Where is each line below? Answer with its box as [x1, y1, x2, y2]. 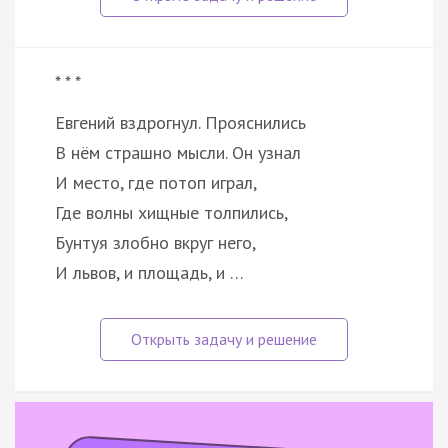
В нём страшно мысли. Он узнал [55, 140, 301, 164]
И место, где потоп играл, [55, 170, 257, 194]
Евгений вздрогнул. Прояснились [55, 110, 306, 134]
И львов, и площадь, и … [55, 260, 244, 284]
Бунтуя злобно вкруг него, [55, 230, 256, 254]
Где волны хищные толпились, [55, 200, 288, 224]
